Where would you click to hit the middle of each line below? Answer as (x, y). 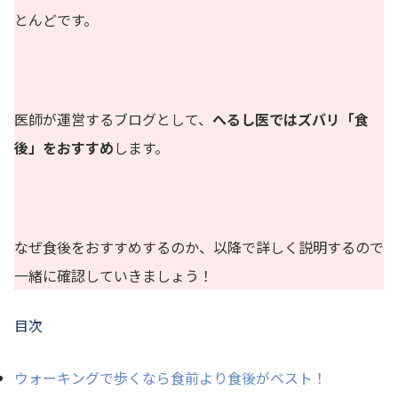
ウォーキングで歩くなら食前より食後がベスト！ (171, 377)
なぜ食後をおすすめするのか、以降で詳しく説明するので (199, 247)
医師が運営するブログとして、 (113, 119)
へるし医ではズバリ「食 (291, 119)
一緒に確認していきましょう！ (114, 275)
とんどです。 (56, 19)
